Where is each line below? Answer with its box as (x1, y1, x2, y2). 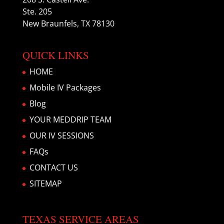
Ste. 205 (22, 6, 52, 17)
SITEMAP (29, 178, 62, 189)
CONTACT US (29, 162, 78, 173)
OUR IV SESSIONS (29, 130, 94, 141)
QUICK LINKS (22, 48, 89, 62)
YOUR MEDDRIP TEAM (29, 114, 111, 125)
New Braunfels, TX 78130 (22, 18, 114, 29)
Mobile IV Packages (29, 82, 101, 93)
